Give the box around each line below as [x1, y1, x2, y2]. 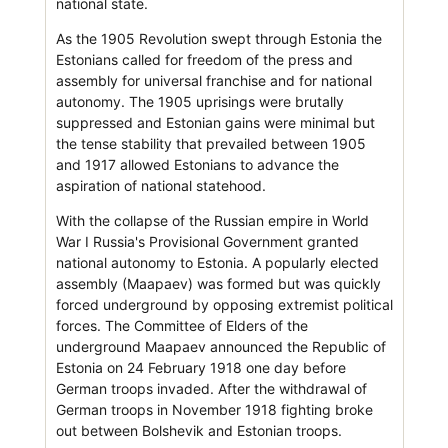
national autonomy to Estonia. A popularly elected [55, 253, 379, 271]
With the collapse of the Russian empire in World [55, 211, 369, 229]
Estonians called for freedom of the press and [55, 50, 353, 68]
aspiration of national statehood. [55, 176, 266, 194]
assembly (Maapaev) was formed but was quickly [55, 274, 381, 292]
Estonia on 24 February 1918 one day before [55, 358, 346, 376]
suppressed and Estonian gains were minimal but [55, 113, 375, 131]
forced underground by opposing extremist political [55, 295, 393, 313]
